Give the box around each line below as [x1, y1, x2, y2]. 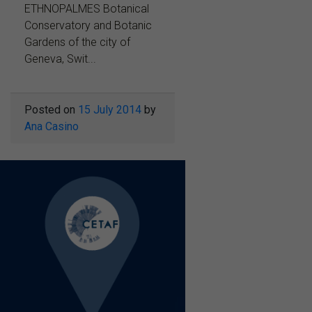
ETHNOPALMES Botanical [24, 2, 149, 16]
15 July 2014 [78, 103, 141, 117]
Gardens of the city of [24, 36, 130, 49]
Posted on [24, 103, 78, 117]
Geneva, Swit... [24, 52, 96, 66]
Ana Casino [24, 120, 79, 134]
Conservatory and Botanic [24, 19, 152, 33]
